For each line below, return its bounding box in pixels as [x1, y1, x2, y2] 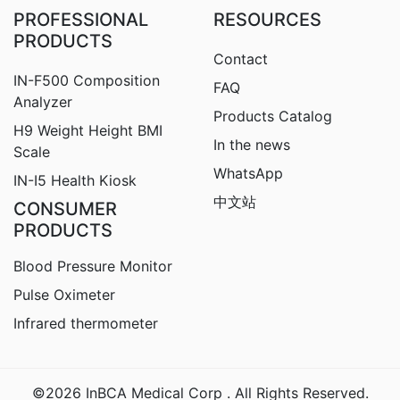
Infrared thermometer [13, 314, 158, 333]
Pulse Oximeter [13, 286, 115, 304]
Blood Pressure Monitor [13, 257, 172, 276]
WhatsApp [213, 164, 283, 183]
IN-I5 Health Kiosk [13, 171, 137, 190]
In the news [213, 136, 290, 154]
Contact [213, 50, 268, 69]
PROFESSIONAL [13, 9, 148, 31]
